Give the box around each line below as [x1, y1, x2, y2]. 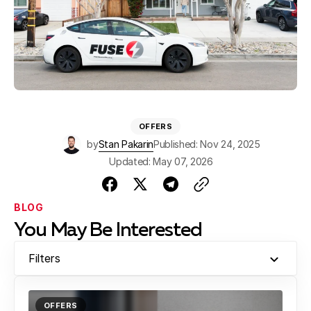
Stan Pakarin [98, 138, 153, 151]
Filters [28, 251, 60, 265]
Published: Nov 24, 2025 [153, 138, 260, 151]
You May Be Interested [14, 221, 202, 240]
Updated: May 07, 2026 [109, 155, 213, 167]
